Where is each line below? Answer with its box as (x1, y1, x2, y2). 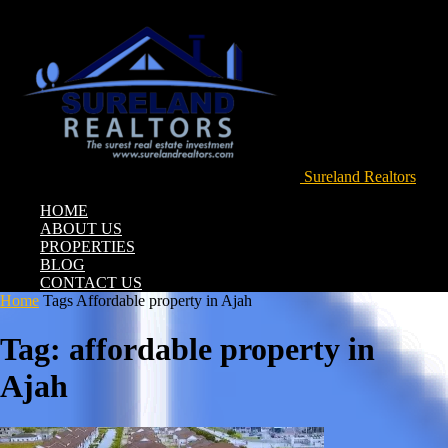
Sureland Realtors (304, 168, 416, 185)
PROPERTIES (40, 238, 135, 255)
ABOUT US (40, 220, 122, 237)
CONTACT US (40, 274, 142, 291)
